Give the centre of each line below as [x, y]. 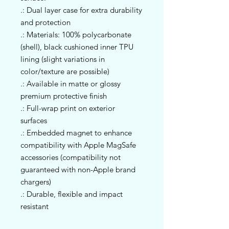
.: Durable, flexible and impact [72, 194]
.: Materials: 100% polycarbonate [76, 34]
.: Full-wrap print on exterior [68, 108]
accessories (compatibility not [71, 157]
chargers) [36, 181]
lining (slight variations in [63, 59]
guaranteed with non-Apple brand [78, 169]
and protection [45, 22]
